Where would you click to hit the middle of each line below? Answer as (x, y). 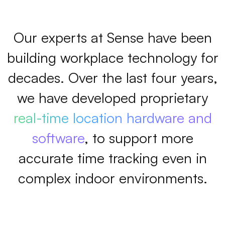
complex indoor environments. (113, 178)
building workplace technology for (113, 57)
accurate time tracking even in (113, 158)
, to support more (139, 138)
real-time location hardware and (113, 118)
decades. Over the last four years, (113, 77)
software (58, 138)
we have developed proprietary (113, 97)
